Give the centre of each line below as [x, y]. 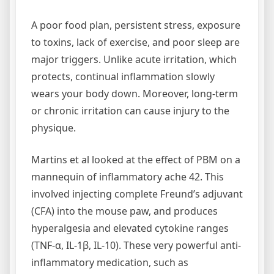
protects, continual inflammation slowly [123, 76]
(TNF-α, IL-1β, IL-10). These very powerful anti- [136, 245]
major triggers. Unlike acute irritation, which [134, 59]
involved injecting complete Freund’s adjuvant [137, 194]
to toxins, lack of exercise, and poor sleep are [135, 42]
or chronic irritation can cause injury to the [130, 111]
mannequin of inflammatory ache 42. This [128, 177]
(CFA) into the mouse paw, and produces [124, 211]
